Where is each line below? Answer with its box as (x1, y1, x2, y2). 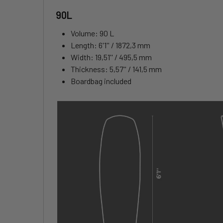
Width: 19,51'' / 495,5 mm (71, 52, 152, 62)
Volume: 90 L (71, 28, 114, 38)
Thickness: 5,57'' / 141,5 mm (71, 64, 162, 74)
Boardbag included (71, 76, 131, 86)
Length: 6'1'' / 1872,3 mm (71, 40, 150, 50)
